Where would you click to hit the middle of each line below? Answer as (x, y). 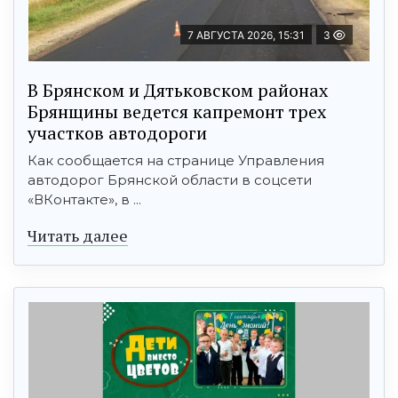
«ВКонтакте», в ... (84, 200)
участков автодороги (117, 133)
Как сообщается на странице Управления (176, 161)
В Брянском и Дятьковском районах (178, 91)
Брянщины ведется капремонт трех (177, 112)
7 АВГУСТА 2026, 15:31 (246, 36)
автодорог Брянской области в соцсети (170, 180)
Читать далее (78, 236)
